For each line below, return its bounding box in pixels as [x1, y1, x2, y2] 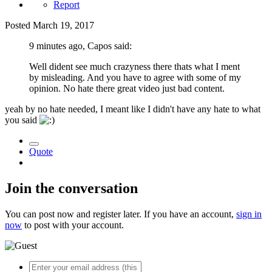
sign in [236, 208, 262, 219]
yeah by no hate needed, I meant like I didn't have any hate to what [5, 104, 260, 115]
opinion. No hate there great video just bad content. [29, 83, 227, 94]
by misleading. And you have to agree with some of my [29, 72, 241, 83]
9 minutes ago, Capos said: [29, 41, 132, 52]
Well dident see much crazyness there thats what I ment [29, 61, 240, 72]
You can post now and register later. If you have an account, [5, 208, 236, 219]
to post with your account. [22, 219, 124, 230]
